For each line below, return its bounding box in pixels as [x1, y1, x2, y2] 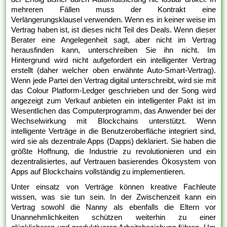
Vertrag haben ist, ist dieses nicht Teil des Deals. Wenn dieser [11, 25, 216, 34]
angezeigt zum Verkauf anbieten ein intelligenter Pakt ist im [11, 96, 216, 105]
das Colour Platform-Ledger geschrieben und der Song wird [11, 86, 216, 95]
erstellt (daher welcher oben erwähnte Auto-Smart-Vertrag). [11, 66, 216, 75]
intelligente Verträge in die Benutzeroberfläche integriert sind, [11, 127, 216, 136]
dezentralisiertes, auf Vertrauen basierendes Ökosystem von [11, 157, 216, 166]
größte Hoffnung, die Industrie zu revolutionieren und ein [11, 147, 216, 156]
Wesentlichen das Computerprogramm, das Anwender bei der [11, 106, 216, 116]
